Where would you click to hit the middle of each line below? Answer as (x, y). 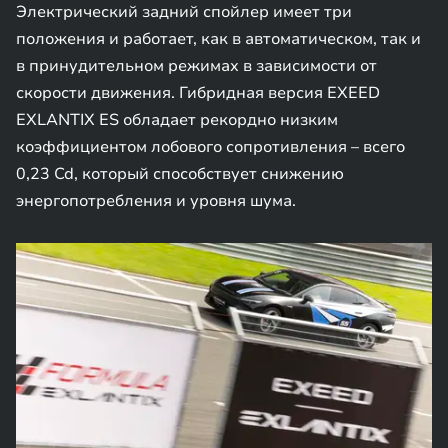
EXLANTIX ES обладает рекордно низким (177, 120)
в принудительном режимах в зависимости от (196, 66)
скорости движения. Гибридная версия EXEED (198, 93)
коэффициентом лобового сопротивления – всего (210, 147)
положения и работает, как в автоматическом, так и (218, 39)
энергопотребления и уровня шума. (156, 201)
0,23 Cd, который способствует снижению (180, 174)
